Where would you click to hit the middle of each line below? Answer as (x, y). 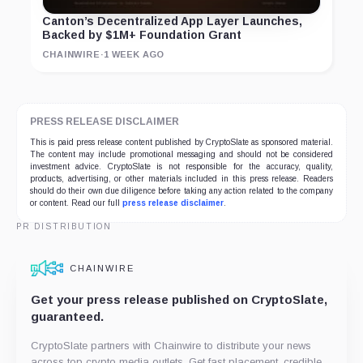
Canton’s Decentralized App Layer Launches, (172, 21)
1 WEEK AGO (134, 55)
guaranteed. (67, 317)
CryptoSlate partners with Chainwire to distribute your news (171, 346)
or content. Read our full (76, 203)
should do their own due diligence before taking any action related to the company (181, 191)
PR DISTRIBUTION (64, 227)
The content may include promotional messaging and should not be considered (181, 155)
